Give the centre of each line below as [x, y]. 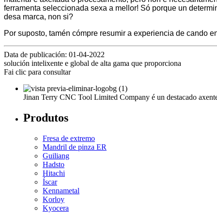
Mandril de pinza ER [75, 147]
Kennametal [61, 190]
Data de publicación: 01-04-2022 [54, 54]
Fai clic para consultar [37, 72]
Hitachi [54, 173]
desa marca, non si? [39, 16]
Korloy [54, 199]
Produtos [46, 117]
